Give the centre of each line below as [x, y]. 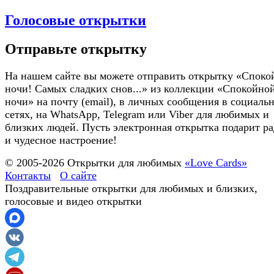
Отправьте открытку [76, 49]
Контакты [28, 175]
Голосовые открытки [76, 20]
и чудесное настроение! [61, 140]
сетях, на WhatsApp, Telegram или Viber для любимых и [137, 114]
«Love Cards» [216, 162]
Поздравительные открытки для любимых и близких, [131, 188]
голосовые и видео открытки [73, 201]
